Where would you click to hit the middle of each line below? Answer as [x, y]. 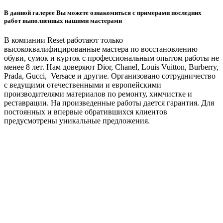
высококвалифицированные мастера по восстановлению [101, 49]
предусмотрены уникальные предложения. [77, 121]
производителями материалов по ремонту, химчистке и [98, 94]
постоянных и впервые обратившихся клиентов [86, 112]
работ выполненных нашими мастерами [63, 21]
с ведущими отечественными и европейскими [83, 85]
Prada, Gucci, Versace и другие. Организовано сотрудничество [110, 76]
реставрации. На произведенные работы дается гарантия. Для [109, 103]
